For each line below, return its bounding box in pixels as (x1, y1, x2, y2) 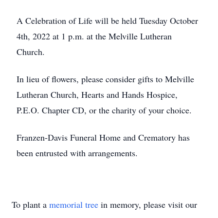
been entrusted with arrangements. (17, 147, 138, 159)
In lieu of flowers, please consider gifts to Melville (17, 73, 194, 85)
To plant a (12, 199, 49, 210)
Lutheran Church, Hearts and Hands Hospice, (17, 89, 178, 100)
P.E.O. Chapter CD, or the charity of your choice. (17, 104, 192, 116)
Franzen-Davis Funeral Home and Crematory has (17, 131, 190, 143)
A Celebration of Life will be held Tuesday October (17, 15, 198, 26)
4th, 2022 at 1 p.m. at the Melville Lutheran (17, 30, 172, 42)
